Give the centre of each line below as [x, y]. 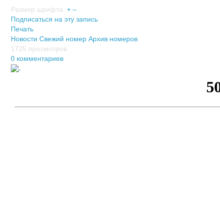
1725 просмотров [39, 49]
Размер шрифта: [38, 10]
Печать [22, 29]
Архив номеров [113, 39]
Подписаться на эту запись [54, 19]
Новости [24, 39]
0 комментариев [37, 59]
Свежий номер [63, 39]
